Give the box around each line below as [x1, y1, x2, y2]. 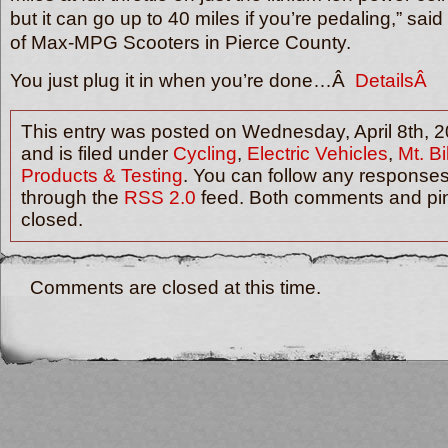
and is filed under [21, 143, 173, 164]
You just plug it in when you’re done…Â [10, 70, 355, 91]
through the [21, 187, 124, 208]
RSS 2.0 [124, 187, 196, 208]
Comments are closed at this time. [30, 277, 321, 298]
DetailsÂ [355, 70, 432, 91]
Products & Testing [21, 165, 183, 186]
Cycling [173, 143, 237, 164]
